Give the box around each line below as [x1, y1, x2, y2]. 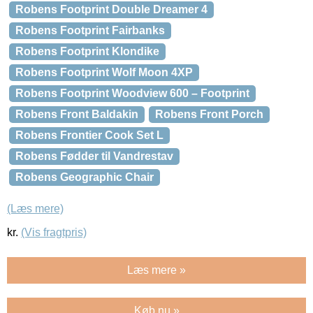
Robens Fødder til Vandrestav [15, 150, 173, 162]
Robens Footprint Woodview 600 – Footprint [15, 87, 249, 99]
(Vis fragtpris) [21, 226, 87, 239]
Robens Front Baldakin [15, 108, 138, 120]
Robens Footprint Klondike [15, 45, 159, 57]
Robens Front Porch [155, 108, 263, 120]
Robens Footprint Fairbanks [15, 24, 165, 36]
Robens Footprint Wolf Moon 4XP [15, 66, 193, 78]
